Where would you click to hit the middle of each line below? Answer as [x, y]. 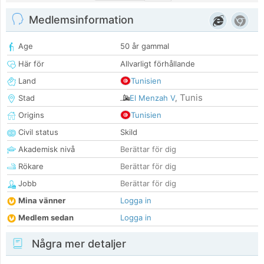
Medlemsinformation [81, 20]
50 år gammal [145, 46]
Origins [30, 115]
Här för [30, 64]
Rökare [30, 166]
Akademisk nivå [45, 149]
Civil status [37, 132]
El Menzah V [152, 98]
